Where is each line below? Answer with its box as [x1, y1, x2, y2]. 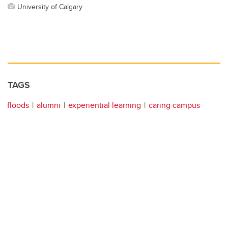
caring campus [149, 99, 200, 111]
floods [7, 99, 29, 111]
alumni [37, 99, 61, 111]
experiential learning [68, 99, 141, 111]
